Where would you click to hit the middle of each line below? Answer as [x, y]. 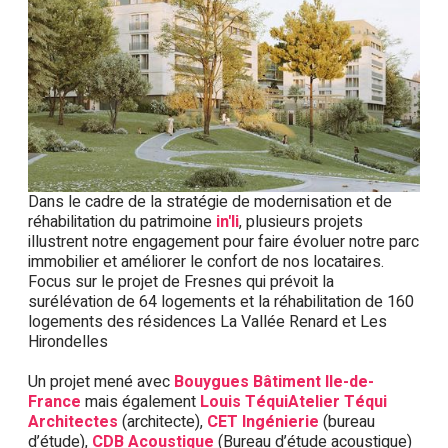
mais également [140, 401]
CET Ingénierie [263, 421]
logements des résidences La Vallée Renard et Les [207, 321]
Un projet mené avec [101, 381]
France [54, 401]
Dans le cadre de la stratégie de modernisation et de [210, 201]
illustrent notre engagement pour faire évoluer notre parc [223, 241]
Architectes [73, 421]
